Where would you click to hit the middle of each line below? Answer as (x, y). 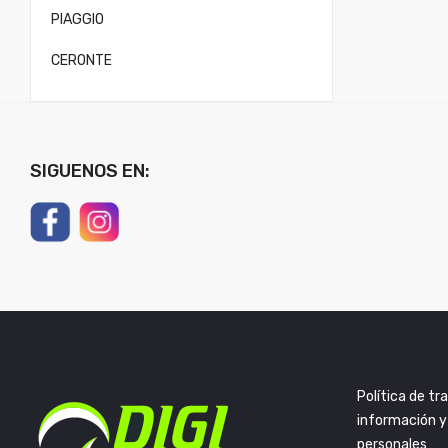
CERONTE (81, 60)
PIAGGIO (77, 19)
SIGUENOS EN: (90, 171)
